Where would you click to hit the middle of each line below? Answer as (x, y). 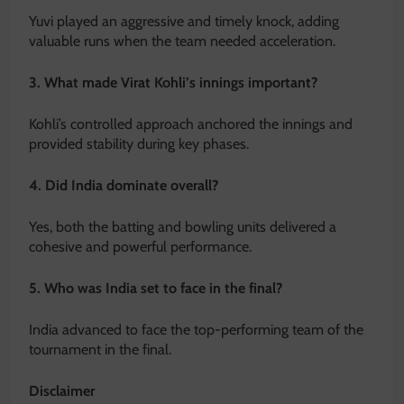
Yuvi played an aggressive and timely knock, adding (184, 22)
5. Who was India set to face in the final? (156, 289)
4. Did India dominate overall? (124, 186)
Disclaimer (62, 391)
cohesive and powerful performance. (140, 247)
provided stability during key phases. (139, 144)
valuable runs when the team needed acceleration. (182, 41)
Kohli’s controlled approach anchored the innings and (191, 124)
